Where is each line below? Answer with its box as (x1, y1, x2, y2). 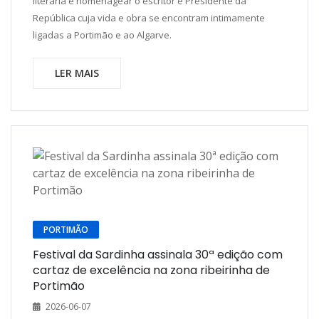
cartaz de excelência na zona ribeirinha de (33, 262, 270, 278)
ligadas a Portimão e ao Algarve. (33, 28, 172, 41)
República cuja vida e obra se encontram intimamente (33, 11, 265, 24)
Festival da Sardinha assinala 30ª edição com (33, 246, 283, 263)
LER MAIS (55, 66, 99, 80)
